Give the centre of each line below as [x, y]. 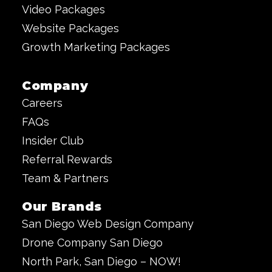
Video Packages [63, 9]
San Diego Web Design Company [108, 224]
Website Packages [70, 28]
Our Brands [62, 206]
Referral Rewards [67, 159]
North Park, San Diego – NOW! [101, 261]
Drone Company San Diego [92, 243]
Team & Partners [65, 178]
